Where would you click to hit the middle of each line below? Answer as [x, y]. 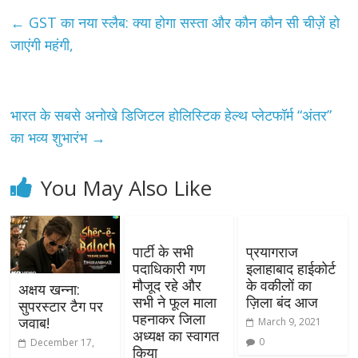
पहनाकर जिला [169, 318]
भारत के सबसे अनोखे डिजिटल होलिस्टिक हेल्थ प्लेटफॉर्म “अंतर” [171, 115]
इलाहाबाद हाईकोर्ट [290, 268]
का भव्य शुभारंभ [51, 137]
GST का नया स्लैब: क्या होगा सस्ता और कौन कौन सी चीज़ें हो [183, 22]
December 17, [63, 342]
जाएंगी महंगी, [42, 44]
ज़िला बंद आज [282, 302]
